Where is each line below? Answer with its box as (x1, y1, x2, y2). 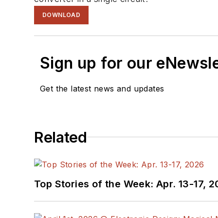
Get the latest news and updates (40, 83, 164, 93)
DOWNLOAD (42, 11, 81, 18)
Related (34, 128, 87, 146)
